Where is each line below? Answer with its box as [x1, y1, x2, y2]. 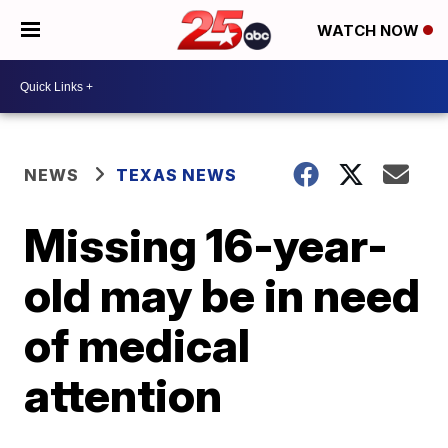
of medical [24, 317, 251, 373]
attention [24, 367, 223, 423]
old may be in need [24, 267, 421, 323]
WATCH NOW [317, 21, 423, 41]
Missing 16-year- [24, 217, 389, 273]
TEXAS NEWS [116, 165, 238, 185]
